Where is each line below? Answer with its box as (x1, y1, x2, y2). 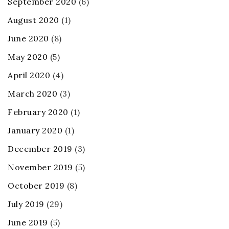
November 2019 (8, 162, 73, 173)
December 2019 (8, 144, 73, 154)
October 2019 (8, 180, 64, 191)
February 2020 (8, 107, 68, 118)
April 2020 (8, 70, 50, 81)
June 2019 (8, 217, 48, 228)
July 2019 (8, 199, 44, 210)
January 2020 (8, 125, 62, 136)
